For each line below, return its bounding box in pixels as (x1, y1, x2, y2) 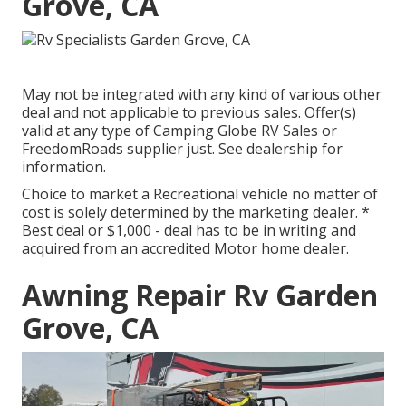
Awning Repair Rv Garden (22, 275, 378, 314)
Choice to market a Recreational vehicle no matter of (22, 183, 378, 204)
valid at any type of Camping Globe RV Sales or (22, 120, 337, 140)
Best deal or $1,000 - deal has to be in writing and (22, 219, 356, 240)
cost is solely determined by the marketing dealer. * (22, 201, 370, 222)
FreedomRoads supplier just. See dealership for (22, 138, 343, 159)
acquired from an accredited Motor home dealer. (22, 237, 349, 258)
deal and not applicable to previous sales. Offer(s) (22, 101, 356, 122)
